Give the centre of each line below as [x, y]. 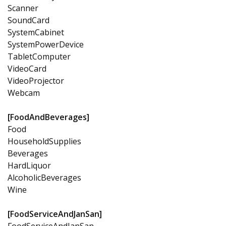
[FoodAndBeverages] [48, 117]
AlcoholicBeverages [44, 177]
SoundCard [29, 20]
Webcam [24, 93]
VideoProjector [36, 80]
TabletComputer [39, 56]
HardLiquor [29, 165]
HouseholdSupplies [44, 141]
